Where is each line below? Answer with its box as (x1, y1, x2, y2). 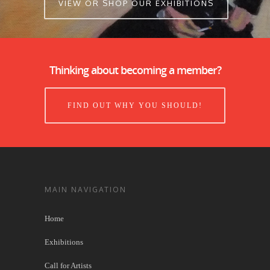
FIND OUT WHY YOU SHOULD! (67, 101, 202, 110)
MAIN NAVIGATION (45, 184, 127, 194)
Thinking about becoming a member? (49, 62, 221, 77)
